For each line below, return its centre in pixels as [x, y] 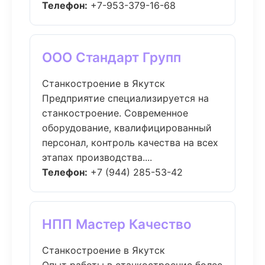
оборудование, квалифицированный [127, 128]
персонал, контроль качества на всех [130, 143]
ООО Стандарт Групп [112, 57]
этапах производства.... [97, 157]
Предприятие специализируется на [125, 98]
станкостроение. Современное [115, 113]
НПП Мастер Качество [117, 224]
